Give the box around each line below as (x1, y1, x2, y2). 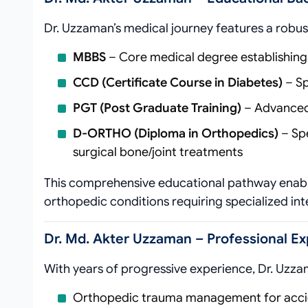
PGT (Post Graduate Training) (73, 100, 241, 115)
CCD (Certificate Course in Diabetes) (73, 75, 283, 90)
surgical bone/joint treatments (73, 144, 243, 159)
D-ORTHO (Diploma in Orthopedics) (73, 126, 278, 141)
